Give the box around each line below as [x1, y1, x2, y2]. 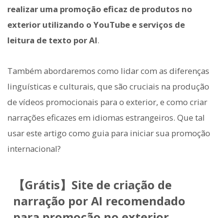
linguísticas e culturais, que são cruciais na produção [7, 80, 209, 92]
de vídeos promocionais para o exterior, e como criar [7, 96, 207, 108]
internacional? [7, 143, 61, 154]
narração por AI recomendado [13, 193, 185, 209]
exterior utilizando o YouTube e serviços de [7, 19, 185, 31]
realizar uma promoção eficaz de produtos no [7, 3, 192, 15]
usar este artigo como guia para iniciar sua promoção [7, 127, 210, 139]
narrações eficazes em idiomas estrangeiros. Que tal [7, 111, 205, 123]
